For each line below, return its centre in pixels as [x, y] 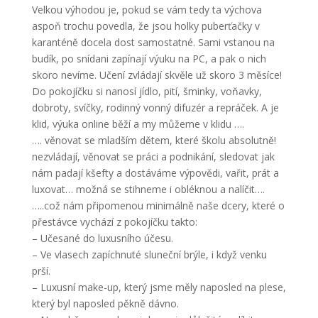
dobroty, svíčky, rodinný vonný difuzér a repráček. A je [155, 108]
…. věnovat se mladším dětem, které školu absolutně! [154, 140]
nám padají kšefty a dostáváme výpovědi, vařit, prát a [155, 173]
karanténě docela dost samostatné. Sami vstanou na [153, 42]
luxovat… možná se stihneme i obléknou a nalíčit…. [148, 189]
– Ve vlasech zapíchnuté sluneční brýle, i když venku [149, 254]
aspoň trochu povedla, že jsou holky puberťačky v [146, 26]
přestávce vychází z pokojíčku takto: [114, 222]
